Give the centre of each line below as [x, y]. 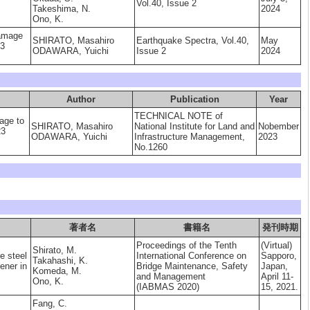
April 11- [277, 276]
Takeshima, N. [62, 9]
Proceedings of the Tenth [186, 245]
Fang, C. [50, 303]
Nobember [279, 126]
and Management [171, 276]
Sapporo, [279, 256]
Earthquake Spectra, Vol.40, [193, 40]
